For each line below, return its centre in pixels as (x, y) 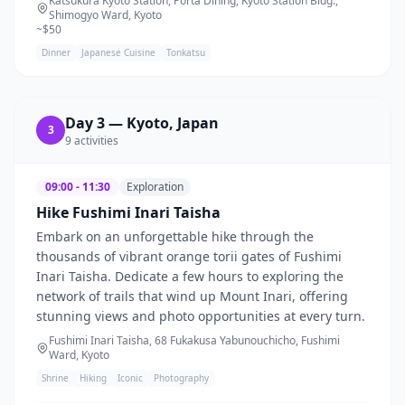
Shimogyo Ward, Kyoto (105, 14)
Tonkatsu (186, 52)
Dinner (56, 52)
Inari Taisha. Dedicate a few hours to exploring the (190, 276)
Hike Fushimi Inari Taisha (128, 212)
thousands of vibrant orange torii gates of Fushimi (189, 256)
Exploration (155, 186)
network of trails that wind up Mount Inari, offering (192, 296)
